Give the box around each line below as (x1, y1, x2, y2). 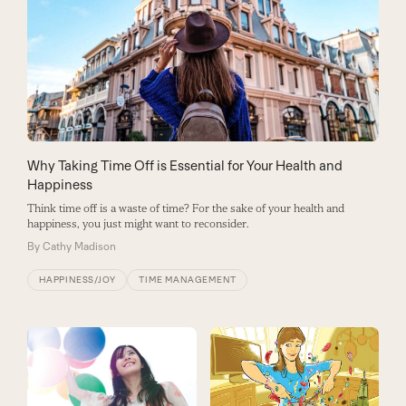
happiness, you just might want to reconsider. (26, 217, 249, 230)
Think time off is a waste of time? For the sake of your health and (26, 201, 344, 215)
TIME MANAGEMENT (139, 274, 237, 285)
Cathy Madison (42, 239, 116, 253)
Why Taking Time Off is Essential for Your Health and (26, 157, 343, 173)
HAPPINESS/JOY (38, 274, 116, 285)
